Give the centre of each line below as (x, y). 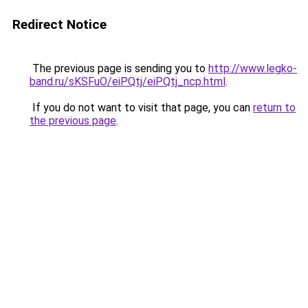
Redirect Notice (59, 24)
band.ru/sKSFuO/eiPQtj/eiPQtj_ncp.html (128, 81)
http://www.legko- (253, 68)
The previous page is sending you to (119, 68)
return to (274, 108)
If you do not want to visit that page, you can (141, 108)
